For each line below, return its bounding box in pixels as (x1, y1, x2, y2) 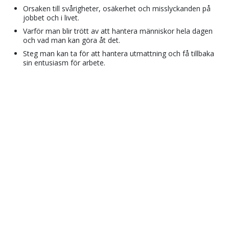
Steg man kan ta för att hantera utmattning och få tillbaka (23, 48, 215, 58)
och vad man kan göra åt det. (23, 35, 121, 45)
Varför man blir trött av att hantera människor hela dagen (23, 26, 213, 36)
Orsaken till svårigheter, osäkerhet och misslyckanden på (23, 3, 211, 13)
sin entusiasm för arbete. (23, 57, 106, 67)
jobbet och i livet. (23, 12, 80, 22)
